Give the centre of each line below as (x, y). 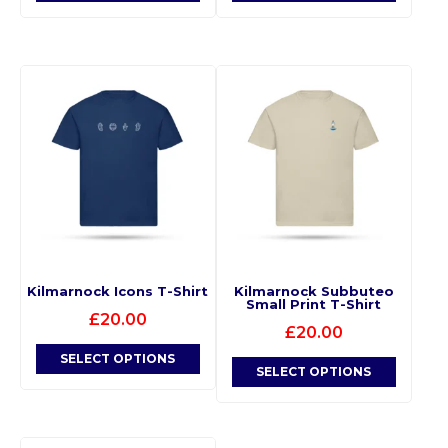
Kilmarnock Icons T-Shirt (118, 290)
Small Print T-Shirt (314, 303)
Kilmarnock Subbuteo (313, 290)
